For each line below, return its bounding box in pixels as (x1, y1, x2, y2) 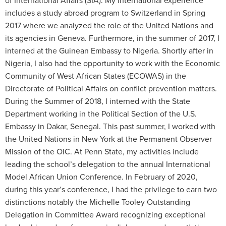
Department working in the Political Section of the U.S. (5, 107, 197, 120)
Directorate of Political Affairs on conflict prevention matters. (5, 82, 217, 94)
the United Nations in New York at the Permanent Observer (5, 133, 212, 145)
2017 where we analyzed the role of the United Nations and (5, 19, 213, 31)
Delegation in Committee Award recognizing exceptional (5, 208, 205, 220)
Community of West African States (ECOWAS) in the (5, 70, 186, 82)
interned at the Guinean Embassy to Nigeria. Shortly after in (5, 44, 213, 56)
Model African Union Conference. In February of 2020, (5, 171, 198, 183)
